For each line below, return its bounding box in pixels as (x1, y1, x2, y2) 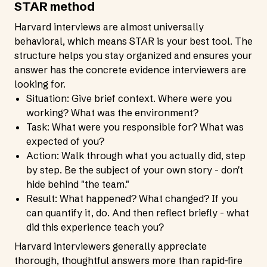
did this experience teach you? (26, 221, 164, 233)
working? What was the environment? (26, 107, 198, 119)
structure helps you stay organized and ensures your (14, 49, 252, 61)
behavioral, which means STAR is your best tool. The (14, 35, 253, 47)
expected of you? (26, 135, 104, 147)
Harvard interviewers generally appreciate (14, 240, 207, 252)
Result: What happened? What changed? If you (26, 193, 238, 204)
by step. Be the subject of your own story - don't (26, 164, 243, 176)
